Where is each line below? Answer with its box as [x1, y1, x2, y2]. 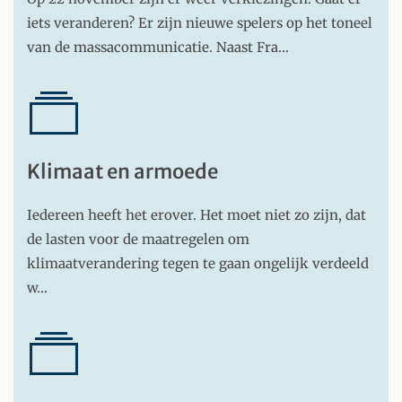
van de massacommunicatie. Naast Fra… [27, 39, 289, 56]
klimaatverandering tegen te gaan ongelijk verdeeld [27, 255, 369, 272]
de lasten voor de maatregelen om [27, 231, 249, 248]
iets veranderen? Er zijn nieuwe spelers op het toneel [27, 14, 372, 31]
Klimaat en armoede [27, 159, 218, 184]
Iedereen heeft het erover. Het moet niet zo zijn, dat [27, 206, 366, 223]
